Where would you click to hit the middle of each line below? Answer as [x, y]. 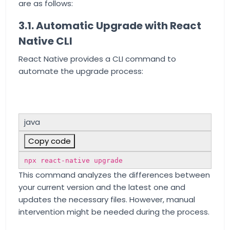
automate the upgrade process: [81, 71]
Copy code [50, 141]
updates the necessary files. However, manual [107, 199]
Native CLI [45, 41]
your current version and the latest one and [102, 187]
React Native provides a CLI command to [97, 59]
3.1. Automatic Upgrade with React [110, 26]
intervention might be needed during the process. [114, 212]
